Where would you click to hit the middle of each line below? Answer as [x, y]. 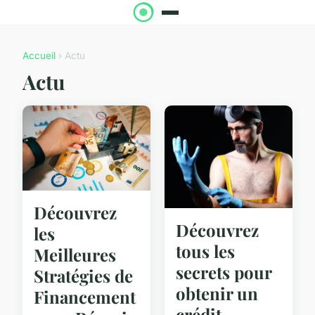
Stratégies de [83, 276]
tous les [205, 251]
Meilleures [75, 255]
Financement [85, 297]
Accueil [39, 56]
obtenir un [217, 293]
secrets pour [224, 272]
